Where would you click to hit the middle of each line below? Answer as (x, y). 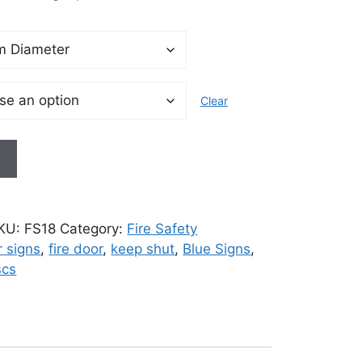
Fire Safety (162, 228)
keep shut (143, 248)
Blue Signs (217, 248)
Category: (94, 228)
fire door (76, 248)
